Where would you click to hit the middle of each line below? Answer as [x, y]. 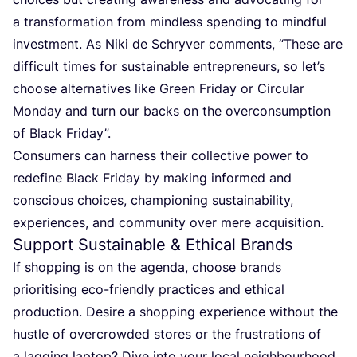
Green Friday [198, 89]
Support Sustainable [92, 245]
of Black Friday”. [64, 133]
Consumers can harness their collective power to [161, 156]
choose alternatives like [86, 89]
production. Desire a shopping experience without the [175, 312]
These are [313, 44]
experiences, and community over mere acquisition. [168, 223]
